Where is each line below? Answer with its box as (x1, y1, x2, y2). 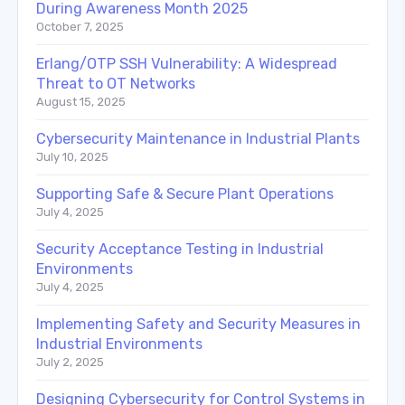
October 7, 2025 (36, 19, 124, 33)
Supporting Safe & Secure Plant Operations (36, 184, 334, 202)
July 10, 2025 (36, 149, 108, 164)
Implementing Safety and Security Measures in (36, 315, 361, 333)
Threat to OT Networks (36, 74, 195, 92)
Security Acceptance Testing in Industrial (36, 240, 324, 258)
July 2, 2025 (36, 354, 104, 369)
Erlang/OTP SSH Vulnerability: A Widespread (36, 54, 337, 72)
